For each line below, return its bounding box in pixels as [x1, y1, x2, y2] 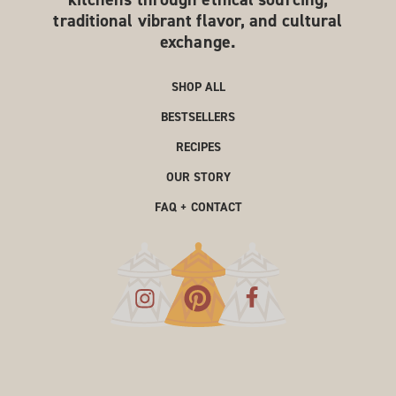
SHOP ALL [171, 78, 225, 95]
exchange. [160, 29, 236, 53]
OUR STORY [165, 168, 231, 186]
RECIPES [175, 138, 221, 156]
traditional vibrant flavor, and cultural [53, 8, 343, 32]
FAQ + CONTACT [154, 198, 242, 216]
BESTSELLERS [161, 108, 235, 126]
